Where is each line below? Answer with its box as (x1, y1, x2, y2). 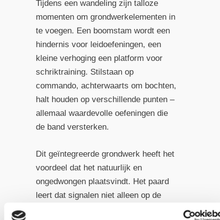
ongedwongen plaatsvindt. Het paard (35, 176, 169, 186)
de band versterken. (35, 122, 109, 132)
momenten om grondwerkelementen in (35, 12, 175, 22)
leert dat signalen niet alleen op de (35, 190, 161, 200)
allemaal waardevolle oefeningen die (35, 108, 168, 118)
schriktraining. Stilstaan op (35, 67, 134, 77)
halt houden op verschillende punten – (35, 94, 174, 104)
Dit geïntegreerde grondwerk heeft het (35, 149, 174, 159)
